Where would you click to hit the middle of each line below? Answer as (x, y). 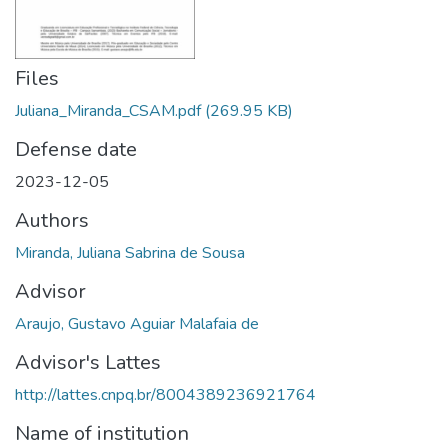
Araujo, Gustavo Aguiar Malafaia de (137, 323)
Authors (52, 220)
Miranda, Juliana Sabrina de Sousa (130, 252)
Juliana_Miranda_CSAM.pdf (108, 110)
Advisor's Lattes (88, 362)
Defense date (76, 149)
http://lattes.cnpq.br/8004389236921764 (165, 394)
